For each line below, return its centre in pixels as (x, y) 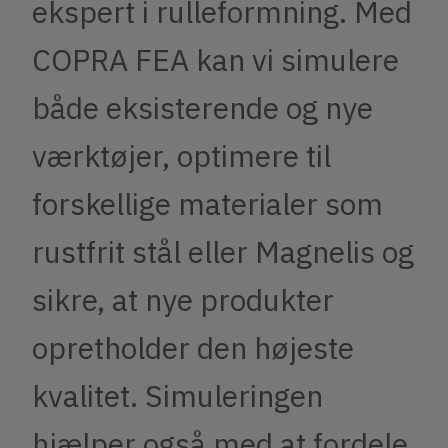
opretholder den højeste (193, 348)
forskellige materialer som (207, 204)
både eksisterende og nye (202, 108)
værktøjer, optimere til (181, 156)
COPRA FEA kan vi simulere (215, 60)
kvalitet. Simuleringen (177, 396)
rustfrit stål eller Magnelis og (223, 252)
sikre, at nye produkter (183, 300)
